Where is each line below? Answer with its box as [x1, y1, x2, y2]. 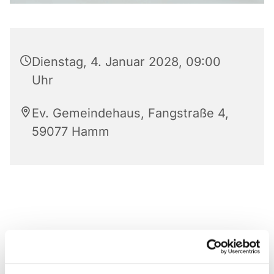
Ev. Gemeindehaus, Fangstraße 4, [32, 105, 229, 120]
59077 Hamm [32, 124, 109, 139]
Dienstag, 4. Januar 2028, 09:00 [32, 54, 221, 69]
